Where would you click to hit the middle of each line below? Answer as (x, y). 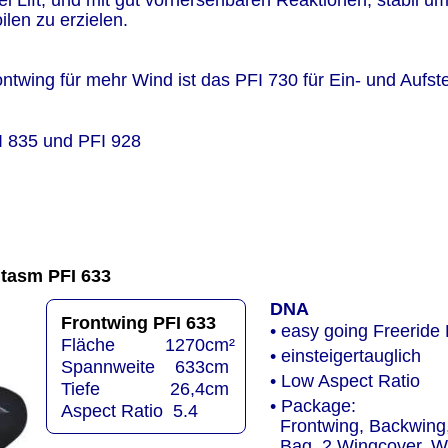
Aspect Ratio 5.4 (129, 411)
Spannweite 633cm (144, 366)
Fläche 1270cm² (147, 344)
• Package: (312, 406)
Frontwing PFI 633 (138, 322)
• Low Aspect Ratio (344, 381)
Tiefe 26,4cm (144, 389)
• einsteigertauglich (345, 355)
